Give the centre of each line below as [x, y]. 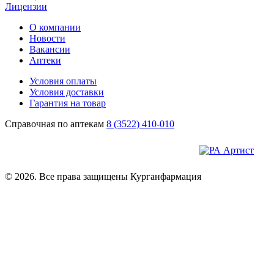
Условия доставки [67, 92]
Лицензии [26, 7]
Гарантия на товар [68, 103]
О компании [55, 28]
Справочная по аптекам [56, 124]
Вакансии [50, 50]
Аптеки [45, 61]
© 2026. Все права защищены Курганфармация [103, 177]
